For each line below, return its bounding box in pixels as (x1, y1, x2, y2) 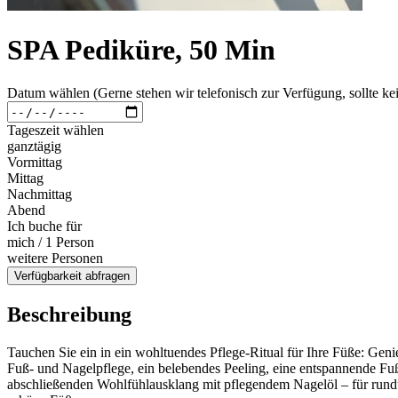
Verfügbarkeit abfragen (14, 269, 130, 283)
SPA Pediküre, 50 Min (7, 33, 275, 66)
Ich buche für (7, 219, 82, 235)
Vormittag (7, 155, 62, 171)
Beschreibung (7, 303, 131, 327)
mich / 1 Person (7, 235, 94, 251)
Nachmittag (7, 187, 72, 203)
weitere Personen (7, 251, 103, 267)
